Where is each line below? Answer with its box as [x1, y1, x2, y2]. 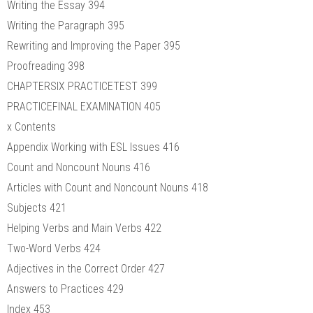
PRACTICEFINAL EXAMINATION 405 [7, 99, 161, 113]
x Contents [7, 119, 56, 133]
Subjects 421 [7, 201, 66, 214]
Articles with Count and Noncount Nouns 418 [7, 180, 208, 194]
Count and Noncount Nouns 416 [7, 160, 150, 174]
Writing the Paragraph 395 [7, 18, 124, 32]
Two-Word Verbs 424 [7, 241, 101, 255]
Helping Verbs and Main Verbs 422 [7, 221, 161, 235]
